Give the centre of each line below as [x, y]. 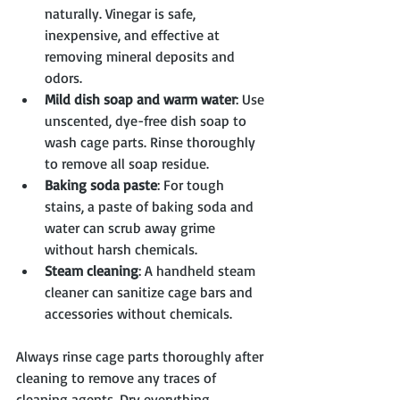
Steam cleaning [92, 271]
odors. [63, 78]
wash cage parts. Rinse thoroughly [152, 142]
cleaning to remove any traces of [118, 378]
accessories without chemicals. [138, 314]
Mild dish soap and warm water [140, 100]
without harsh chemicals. [121, 250]
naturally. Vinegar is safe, [122, 14]
